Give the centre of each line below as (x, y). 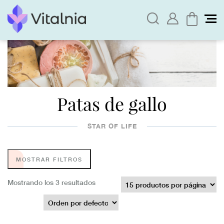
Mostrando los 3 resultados (51, 182)
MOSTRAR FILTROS (49, 159)
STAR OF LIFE (112, 126)
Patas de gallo (112, 104)
